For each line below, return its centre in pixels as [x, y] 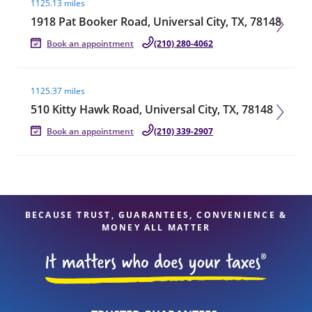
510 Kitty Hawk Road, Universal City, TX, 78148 [152, 109]
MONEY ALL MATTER [156, 227]
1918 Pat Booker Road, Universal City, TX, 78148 [156, 22]
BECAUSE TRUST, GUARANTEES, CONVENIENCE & [156, 215]
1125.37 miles [58, 91]
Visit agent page [55, 76]
